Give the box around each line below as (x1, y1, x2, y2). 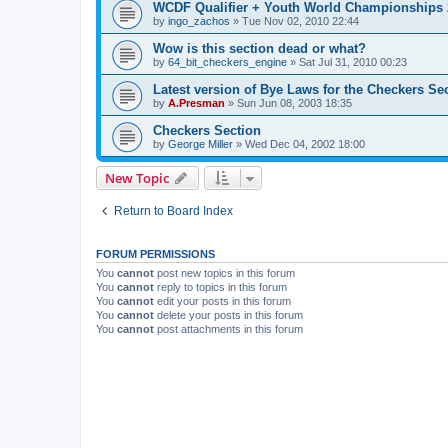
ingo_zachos (168, 15, 230, 28)
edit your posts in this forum (154, 295, 291, 308)
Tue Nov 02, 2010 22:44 (242, 15, 359, 28)
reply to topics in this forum (154, 281, 287, 294)
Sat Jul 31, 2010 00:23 (299, 56, 407, 69)
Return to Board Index (114, 204, 233, 219)
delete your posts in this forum (154, 309, 303, 322)
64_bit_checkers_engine (168, 56, 287, 69)
